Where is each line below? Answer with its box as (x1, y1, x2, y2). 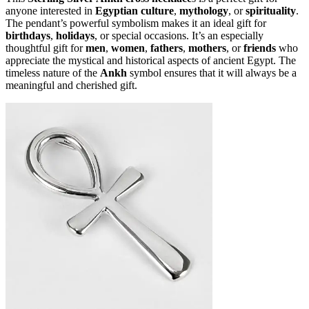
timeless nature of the (6, 66, 100, 79)
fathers (150, 41, 183, 54)
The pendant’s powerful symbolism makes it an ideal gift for (6, 17, 266, 29)
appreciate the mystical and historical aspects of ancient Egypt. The (6, 54, 296, 66)
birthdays (6, 29, 50, 41)
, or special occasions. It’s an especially (94, 29, 263, 41)
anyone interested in (6, 4, 95, 17)
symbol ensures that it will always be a (127, 66, 297, 79)
